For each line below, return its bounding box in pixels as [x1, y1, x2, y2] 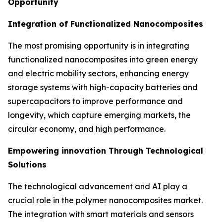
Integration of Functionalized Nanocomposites [8, 18, 203, 29]
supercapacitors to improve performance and [8, 96, 183, 106]
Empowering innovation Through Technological [8, 145, 203, 156]
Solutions [8, 159, 47, 169]
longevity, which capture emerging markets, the [8, 110, 191, 120]
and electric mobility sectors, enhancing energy [8, 68, 189, 78]
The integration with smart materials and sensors [8, 209, 194, 219]
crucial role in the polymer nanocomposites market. [8, 195, 203, 205]
